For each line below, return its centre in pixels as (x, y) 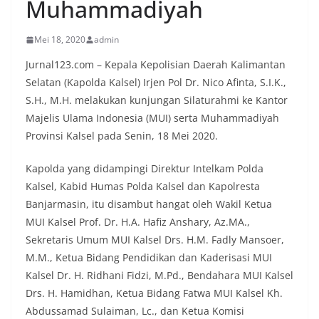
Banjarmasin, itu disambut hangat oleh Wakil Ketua (149, 204)
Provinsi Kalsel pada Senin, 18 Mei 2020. (122, 136)
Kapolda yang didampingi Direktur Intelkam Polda (145, 169)
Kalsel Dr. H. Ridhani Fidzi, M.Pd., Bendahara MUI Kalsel (159, 276)
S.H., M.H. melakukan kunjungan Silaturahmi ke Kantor (157, 100)
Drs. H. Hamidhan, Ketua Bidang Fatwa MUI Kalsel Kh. (154, 293)
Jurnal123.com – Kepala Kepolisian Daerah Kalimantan (156, 65)
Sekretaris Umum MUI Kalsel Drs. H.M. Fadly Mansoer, (155, 240)
